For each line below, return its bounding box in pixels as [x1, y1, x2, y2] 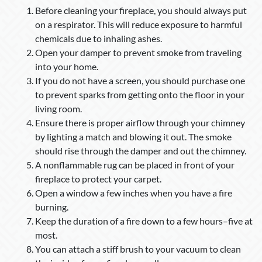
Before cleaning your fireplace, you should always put [35, 5, 247, 16]
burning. [35, 201, 68, 213]
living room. [35, 103, 82, 115]
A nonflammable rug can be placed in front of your [35, 159, 235, 171]
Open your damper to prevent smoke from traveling [35, 47, 242, 58]
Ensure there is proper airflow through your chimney [35, 117, 245, 129]
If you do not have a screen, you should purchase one [35, 75, 245, 87]
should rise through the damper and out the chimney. [35, 145, 246, 157]
